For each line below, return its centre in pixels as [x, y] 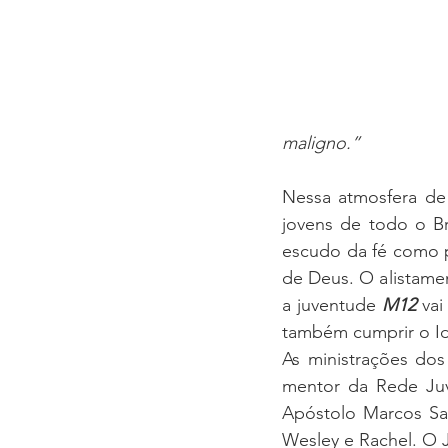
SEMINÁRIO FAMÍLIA [293, 117]
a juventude [332, 305]
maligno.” [321, 143]
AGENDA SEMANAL [291, 37]
